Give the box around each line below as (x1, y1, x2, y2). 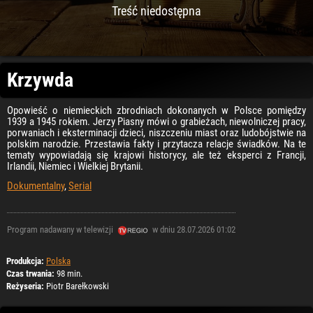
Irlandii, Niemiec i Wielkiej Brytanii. (7, 160, 143, 173)
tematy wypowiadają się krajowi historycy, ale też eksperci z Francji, (7, 149, 306, 161)
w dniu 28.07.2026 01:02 (150, 224, 235, 235)
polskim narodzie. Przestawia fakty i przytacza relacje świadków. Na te (7, 138, 306, 150)
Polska (46, 256, 71, 266)
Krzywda (7, 68, 73, 92)
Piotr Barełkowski (44, 281, 109, 291)
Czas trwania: (6, 268, 54, 279)
